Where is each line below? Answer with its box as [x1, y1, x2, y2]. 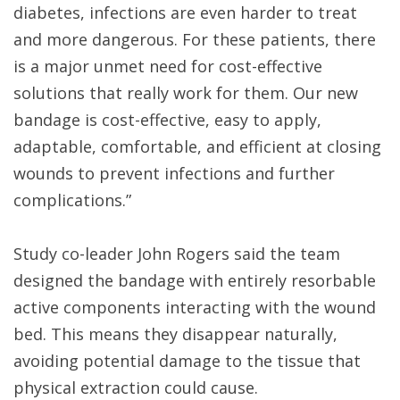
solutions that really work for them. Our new [13, 82, 358, 104]
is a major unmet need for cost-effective [13, 55, 322, 78]
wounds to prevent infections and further [13, 162, 335, 185]
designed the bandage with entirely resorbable [13, 270, 376, 292]
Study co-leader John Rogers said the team [13, 243, 340, 265]
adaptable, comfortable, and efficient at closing [13, 136, 381, 158]
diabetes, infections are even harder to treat [13, 2, 357, 24]
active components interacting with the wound [13, 296, 376, 319]
